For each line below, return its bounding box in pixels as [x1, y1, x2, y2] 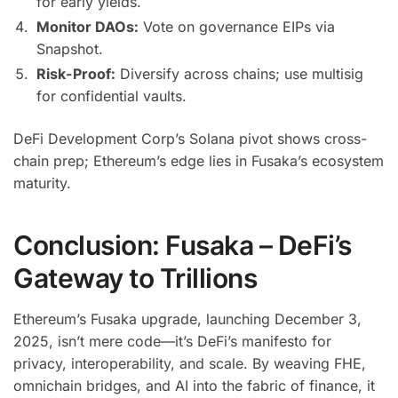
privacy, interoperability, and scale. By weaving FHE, [13, 354, 366, 372]
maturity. [13, 174, 71, 193]
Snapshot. [36, 40, 103, 59]
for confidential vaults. [36, 87, 187, 106]
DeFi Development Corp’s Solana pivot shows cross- [13, 130, 367, 148]
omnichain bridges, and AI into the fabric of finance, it [13, 376, 375, 394]
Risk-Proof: [36, 65, 115, 84]
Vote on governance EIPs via [139, 18, 335, 36]
